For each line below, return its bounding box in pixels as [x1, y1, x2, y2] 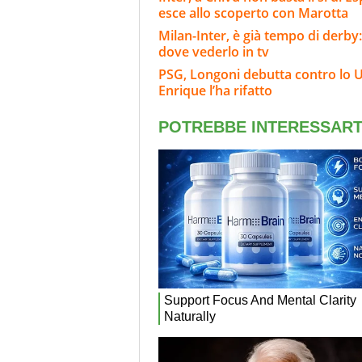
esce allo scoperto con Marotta [158, 3, 348, 22]
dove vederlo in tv [158, 42, 269, 61]
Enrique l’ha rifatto [158, 81, 272, 99]
